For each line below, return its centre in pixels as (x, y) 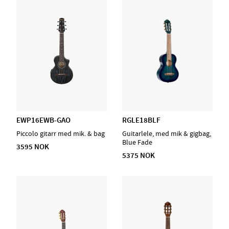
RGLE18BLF (141, 120)
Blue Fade (137, 142)
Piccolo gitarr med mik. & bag (61, 133)
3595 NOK (33, 146)
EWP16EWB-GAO (43, 120)
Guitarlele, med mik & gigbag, (167, 133)
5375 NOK (139, 155)
